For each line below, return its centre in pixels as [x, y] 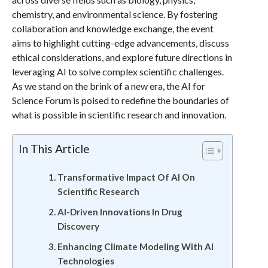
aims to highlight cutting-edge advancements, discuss [120, 43]
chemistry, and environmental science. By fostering [115, 14]
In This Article [54, 149]
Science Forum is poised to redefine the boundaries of [120, 100]
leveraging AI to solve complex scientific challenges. [118, 71]
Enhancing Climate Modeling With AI [135, 246]
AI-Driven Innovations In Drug [120, 212]
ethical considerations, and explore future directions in [122, 57]
